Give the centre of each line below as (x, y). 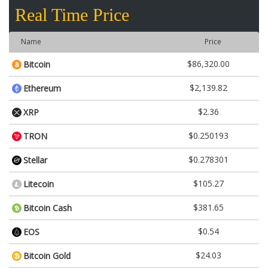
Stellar (35, 160)
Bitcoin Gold (47, 256)
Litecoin (39, 184)
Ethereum (42, 89)
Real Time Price (72, 15)
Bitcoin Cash (48, 208)
